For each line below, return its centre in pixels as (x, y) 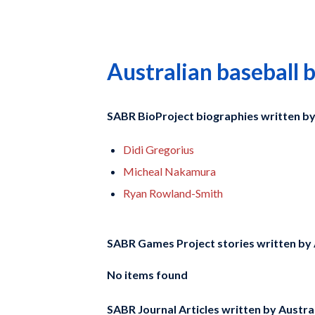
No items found (147, 275)
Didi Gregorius (159, 149)
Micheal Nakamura (169, 171)
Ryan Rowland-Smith (173, 193)
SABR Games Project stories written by (209, 243)
